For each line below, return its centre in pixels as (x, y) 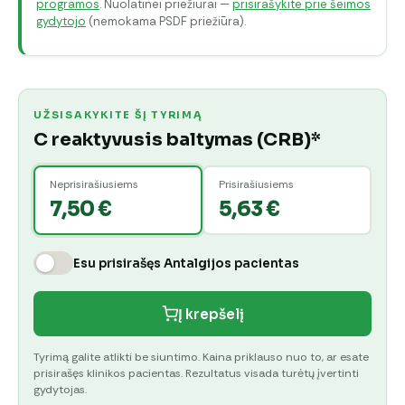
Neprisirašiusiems (94, 184)
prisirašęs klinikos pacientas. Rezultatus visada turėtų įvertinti (196, 374)
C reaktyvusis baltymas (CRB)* (177, 140)
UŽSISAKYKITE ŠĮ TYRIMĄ (118, 115)
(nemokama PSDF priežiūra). (166, 22)
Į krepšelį (211, 314)
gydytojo (61, 22)
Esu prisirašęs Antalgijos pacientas (186, 263)
